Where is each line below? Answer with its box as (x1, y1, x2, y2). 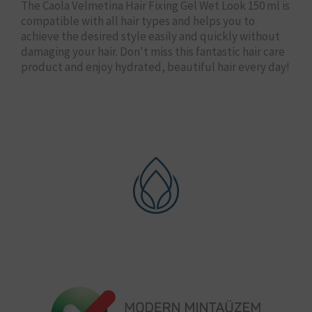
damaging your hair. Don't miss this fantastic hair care (21, 44, 285, 60)
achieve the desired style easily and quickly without (21, 29, 280, 45)
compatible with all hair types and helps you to (21, 13, 255, 29)
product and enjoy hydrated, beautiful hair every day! (21, 59, 290, 75)
